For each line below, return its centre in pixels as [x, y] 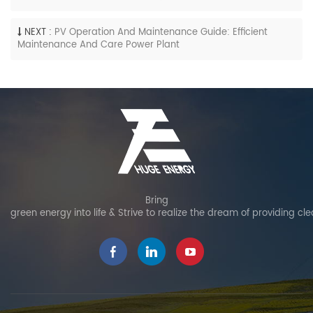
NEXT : [38, 32]
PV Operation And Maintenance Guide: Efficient [161, 32]
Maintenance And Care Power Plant [99, 46]
